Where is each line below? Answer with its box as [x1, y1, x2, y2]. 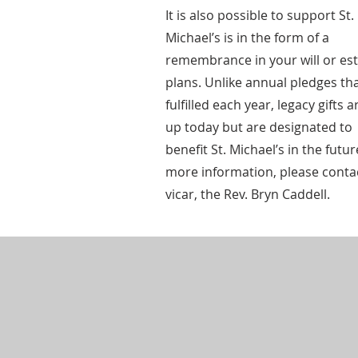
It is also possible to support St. [165, 6, 354, 24]
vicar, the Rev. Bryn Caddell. [165, 185, 330, 203]
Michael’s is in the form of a [165, 29, 329, 46]
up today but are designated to [165, 118, 352, 136]
